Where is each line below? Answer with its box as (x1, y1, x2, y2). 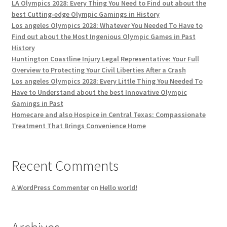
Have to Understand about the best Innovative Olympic (11, 87, 187, 97)
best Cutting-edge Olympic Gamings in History (11, 9, 160, 19)
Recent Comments (11, 156, 119, 175)
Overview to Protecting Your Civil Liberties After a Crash (11, 65, 186, 74)
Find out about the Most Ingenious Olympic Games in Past (11, 31, 196, 41)
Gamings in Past (11, 98, 63, 108)
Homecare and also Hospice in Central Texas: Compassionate (11, 109, 206, 119)
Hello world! (99, 182, 137, 192)
